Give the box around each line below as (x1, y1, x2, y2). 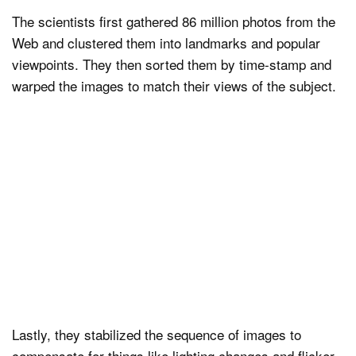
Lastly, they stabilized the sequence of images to (12, 323, 301, 344)
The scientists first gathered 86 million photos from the (12, 10, 335, 31)
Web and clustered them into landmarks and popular (12, 32, 320, 52)
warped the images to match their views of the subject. (12, 75, 336, 95)
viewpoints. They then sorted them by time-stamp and (12, 53, 331, 74)
